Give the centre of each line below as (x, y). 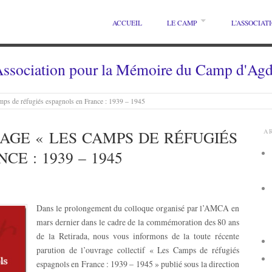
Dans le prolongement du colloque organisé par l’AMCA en (138, 208)
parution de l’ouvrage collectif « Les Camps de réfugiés (138, 250)
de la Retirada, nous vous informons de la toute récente (138, 236)
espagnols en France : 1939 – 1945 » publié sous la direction (138, 263)
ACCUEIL (127, 23)
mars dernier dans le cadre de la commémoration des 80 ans (138, 222)
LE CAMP (182, 23)
